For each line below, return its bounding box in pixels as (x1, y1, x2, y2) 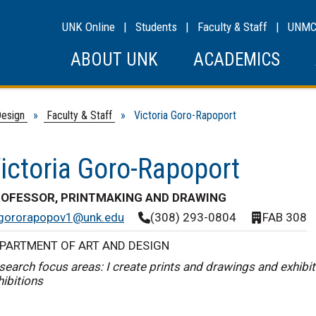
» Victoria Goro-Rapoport (115, 108, 236, 122)
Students (135, 20, 177, 34)
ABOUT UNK (71, 49, 158, 70)
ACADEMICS (193, 49, 280, 70)
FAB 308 (262, 209, 307, 224)
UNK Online (62, 20, 115, 34)
